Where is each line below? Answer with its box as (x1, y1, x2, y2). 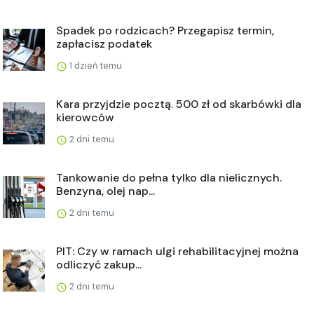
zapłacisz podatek (56, 36, 152, 52)
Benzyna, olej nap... (56, 184, 155, 199)
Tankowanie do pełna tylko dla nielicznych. (56, 170, 282, 186)
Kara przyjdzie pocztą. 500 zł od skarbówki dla (56, 97, 301, 112)
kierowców (56, 110, 114, 125)
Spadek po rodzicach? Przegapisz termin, (56, 23, 274, 39)
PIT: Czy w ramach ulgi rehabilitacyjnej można (56, 244, 299, 259)
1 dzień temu (67, 60, 122, 72)
